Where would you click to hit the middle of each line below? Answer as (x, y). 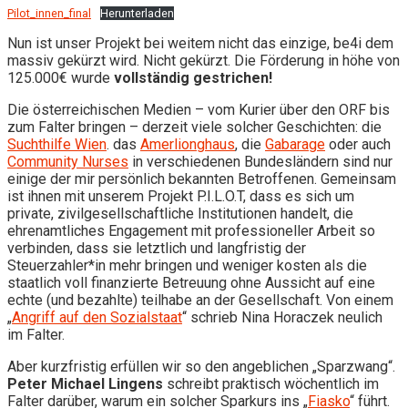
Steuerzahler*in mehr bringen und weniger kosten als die (187, 265)
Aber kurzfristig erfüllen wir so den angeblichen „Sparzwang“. (201, 366)
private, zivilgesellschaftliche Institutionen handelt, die (180, 213)
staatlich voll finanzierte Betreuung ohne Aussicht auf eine (191, 282)
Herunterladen (137, 13)
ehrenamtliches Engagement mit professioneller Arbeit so (191, 230)
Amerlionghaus (188, 144)
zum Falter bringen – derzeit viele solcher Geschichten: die (194, 127)
